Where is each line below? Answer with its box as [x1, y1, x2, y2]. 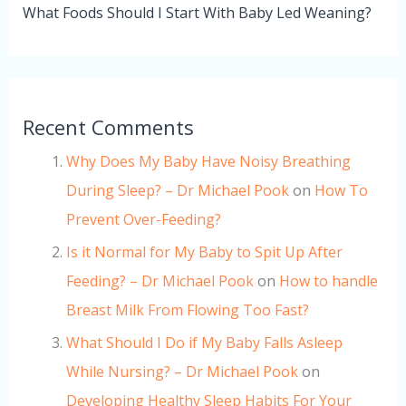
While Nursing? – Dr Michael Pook [65, 362, 298, 382]
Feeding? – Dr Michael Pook [65, 271, 254, 292]
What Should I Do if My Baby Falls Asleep [65, 333, 343, 353]
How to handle [278, 271, 378, 292]
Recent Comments [22, 113, 194, 141]
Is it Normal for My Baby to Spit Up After [65, 242, 343, 263]
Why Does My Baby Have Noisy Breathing [65, 151, 351, 172]
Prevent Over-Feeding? [65, 209, 221, 230]
